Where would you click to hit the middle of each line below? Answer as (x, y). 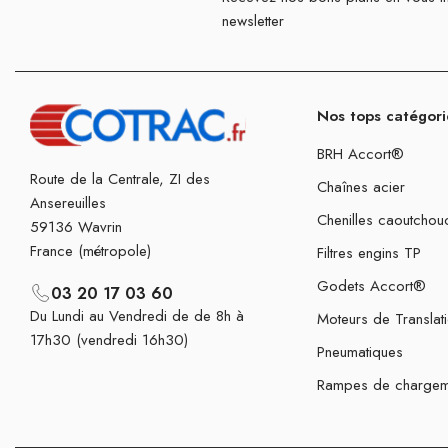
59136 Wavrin (76, 227)
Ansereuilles (68, 203)
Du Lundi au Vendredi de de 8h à (137, 316)
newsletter (253, 21)
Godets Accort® (372, 286)
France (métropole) (90, 251)
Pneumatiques (360, 352)
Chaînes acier (361, 187)
